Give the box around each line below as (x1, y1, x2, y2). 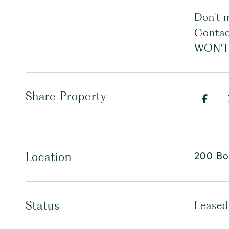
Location (26, 150, 72, 164)
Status (26, 199, 60, 212)
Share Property (26, 89, 107, 103)
